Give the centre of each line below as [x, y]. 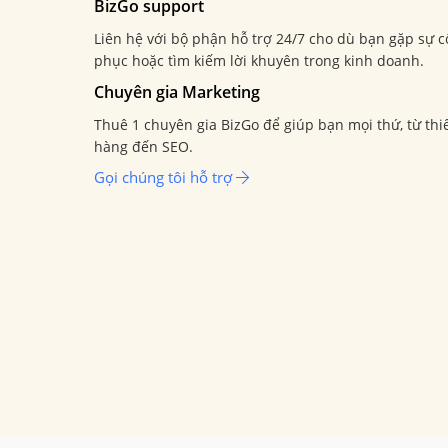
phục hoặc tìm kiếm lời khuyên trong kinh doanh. [259, 60]
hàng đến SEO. [144, 146]
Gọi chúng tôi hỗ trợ [165, 177]
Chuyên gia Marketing [177, 92]
